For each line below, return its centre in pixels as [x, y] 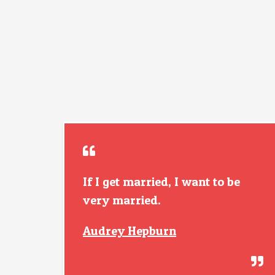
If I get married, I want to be [161, 182]
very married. [122, 200]
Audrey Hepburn [130, 231]
